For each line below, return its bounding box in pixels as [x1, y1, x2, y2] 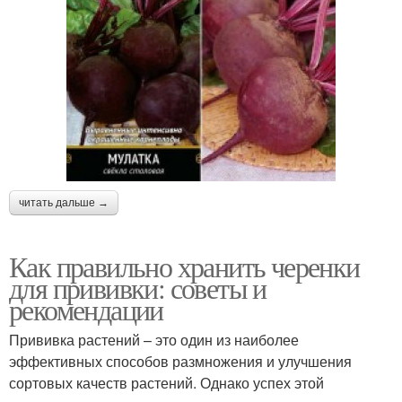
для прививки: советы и [9, 267, 267, 307]
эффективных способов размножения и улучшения [9, 350, 352, 371]
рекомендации [9, 289, 163, 328]
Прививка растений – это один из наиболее [9, 328, 299, 350]
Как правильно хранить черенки [9, 246, 360, 285]
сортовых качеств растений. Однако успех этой [9, 371, 324, 393]
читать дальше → [19, 196, 109, 209]
